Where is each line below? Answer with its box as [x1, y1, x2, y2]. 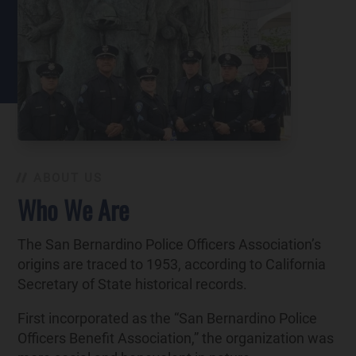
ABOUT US [33, 171, 103, 186]
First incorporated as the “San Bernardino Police [17, 310, 318, 327]
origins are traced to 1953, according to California [17, 256, 327, 273]
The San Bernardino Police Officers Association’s [17, 236, 322, 253]
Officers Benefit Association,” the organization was [17, 330, 335, 347]
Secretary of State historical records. [17, 276, 248, 293]
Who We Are [17, 191, 130, 229]
